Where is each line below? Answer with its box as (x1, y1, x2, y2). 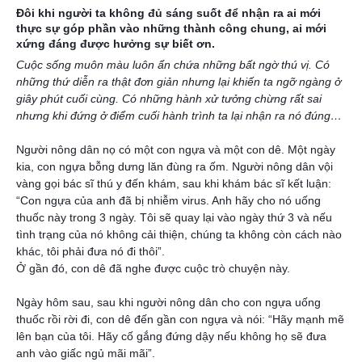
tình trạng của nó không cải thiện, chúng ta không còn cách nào (16, 228, 342, 241)
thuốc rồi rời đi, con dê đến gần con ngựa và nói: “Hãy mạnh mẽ (16, 313, 344, 326)
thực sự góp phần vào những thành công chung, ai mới (16, 22, 326, 35)
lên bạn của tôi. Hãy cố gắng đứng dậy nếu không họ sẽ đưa (16, 330, 326, 343)
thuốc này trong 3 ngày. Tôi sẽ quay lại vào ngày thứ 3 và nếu (16, 211, 332, 224)
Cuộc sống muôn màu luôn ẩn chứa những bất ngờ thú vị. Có (16, 58, 330, 71)
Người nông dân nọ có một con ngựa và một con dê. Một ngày (16, 143, 335, 156)
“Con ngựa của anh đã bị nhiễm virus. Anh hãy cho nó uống (16, 194, 321, 207)
